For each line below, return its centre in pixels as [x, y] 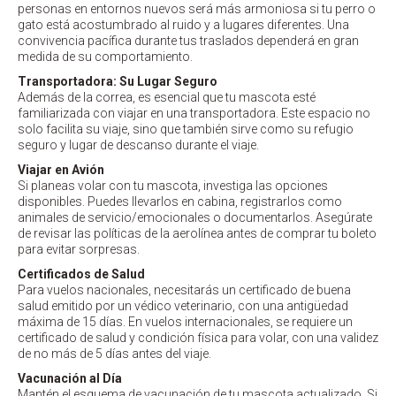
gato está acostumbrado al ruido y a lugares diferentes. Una [183, 25]
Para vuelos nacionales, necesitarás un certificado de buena [184, 290]
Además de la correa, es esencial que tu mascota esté [167, 98]
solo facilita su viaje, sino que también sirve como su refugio [186, 129]
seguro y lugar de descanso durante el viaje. [138, 145]
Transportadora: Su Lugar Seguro [118, 82]
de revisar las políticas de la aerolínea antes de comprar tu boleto [197, 234]
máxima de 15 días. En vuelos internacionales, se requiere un [185, 322]
